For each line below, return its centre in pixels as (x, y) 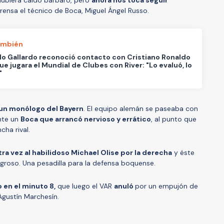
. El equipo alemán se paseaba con (141, 108)
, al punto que (174, 119)
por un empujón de (166, 186)
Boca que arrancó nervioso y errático (86, 119)
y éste (183, 152)
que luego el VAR (85, 186)
